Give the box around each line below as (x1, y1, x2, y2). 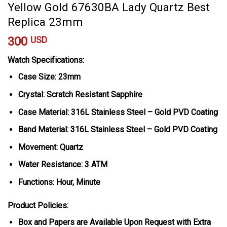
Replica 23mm (8, 15, 83, 29)
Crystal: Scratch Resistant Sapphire (18, 89, 142, 99)
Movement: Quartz (18, 142, 83, 152)
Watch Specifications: (8, 55, 84, 65)
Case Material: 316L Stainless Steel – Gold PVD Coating (18, 107, 218, 117)
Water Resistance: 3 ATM (18, 160, 107, 170)
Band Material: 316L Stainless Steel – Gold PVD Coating (18, 125, 217, 135)
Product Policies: (8, 200, 68, 210)
